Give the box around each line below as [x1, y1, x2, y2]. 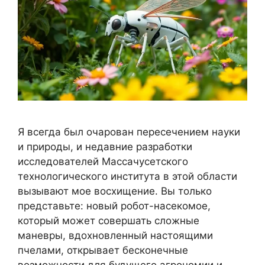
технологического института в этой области [18, 170, 237, 183]
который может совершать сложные [18, 215, 199, 227]
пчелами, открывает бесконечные [18, 244, 188, 257]
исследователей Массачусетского [18, 156, 188, 168]
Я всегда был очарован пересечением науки [18, 126, 240, 138]
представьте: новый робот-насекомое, [18, 200, 211, 212]
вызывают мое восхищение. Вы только [18, 185, 212, 198]
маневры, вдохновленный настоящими [18, 230, 213, 242]
